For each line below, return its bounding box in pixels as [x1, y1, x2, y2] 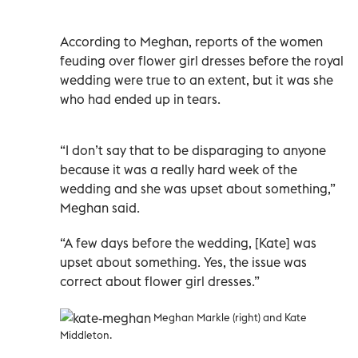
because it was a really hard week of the [60, 161, 297, 177]
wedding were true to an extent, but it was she [60, 71, 333, 88]
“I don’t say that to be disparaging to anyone [60, 141, 326, 158]
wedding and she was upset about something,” [60, 180, 336, 197]
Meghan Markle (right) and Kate [153, 310, 307, 324]
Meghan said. [60, 199, 140, 216]
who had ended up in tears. [60, 90, 221, 107]
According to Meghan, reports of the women [60, 33, 323, 50]
